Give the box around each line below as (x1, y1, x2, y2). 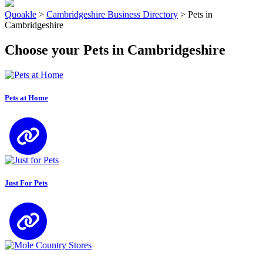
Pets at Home (5, 93, 48, 102)
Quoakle (5, 9, 36, 19)
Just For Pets (5, 178, 48, 188)
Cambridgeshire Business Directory (46, 9, 178, 19)
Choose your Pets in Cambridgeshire (5, 42, 225, 58)
